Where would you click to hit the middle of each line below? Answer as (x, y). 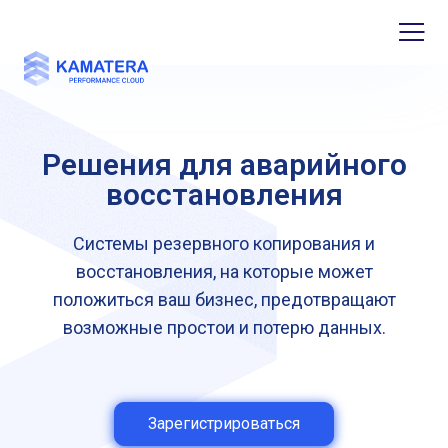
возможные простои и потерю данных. (224, 327)
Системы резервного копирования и (224, 243)
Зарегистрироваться (224, 423)
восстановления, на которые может (224, 271)
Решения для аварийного (224, 164)
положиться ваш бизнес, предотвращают (224, 299)
